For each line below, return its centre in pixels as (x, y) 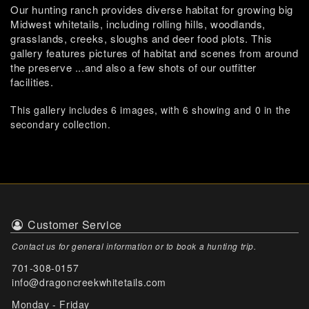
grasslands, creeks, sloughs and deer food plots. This (141, 38)
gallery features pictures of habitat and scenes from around (154, 53)
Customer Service (73, 225)
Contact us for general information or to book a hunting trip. (134, 246)
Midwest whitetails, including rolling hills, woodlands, (138, 24)
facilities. (32, 82)
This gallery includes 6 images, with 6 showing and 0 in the (151, 110)
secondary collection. (61, 124)
